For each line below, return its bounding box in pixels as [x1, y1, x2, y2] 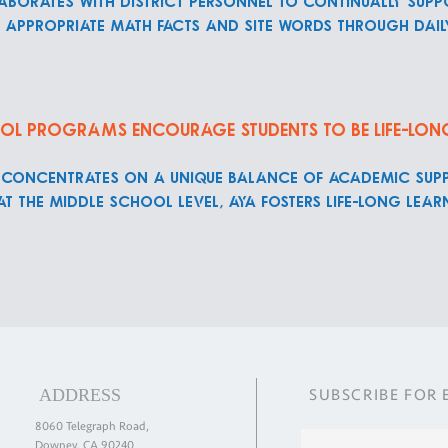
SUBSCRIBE [309, 385, 404, 405]
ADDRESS [39, 385, 121, 405]
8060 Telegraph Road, [35, 419, 149, 434]
